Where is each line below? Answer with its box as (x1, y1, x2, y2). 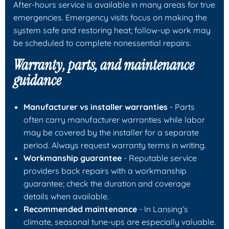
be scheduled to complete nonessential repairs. (13, 37, 191, 48)
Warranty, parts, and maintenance (13, 55, 194, 75)
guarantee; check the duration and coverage (24, 178, 191, 189)
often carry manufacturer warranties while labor (24, 114, 205, 125)
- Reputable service (122, 152, 197, 163)
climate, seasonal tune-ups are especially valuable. (24, 216, 216, 227)
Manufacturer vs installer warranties (24, 101, 168, 112)
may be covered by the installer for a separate (24, 127, 199, 138)
